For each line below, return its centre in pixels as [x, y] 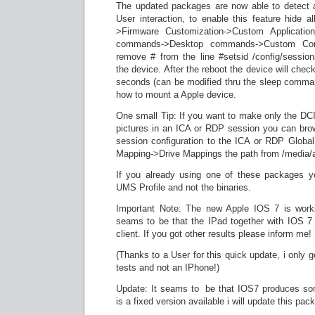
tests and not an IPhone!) [168, 268]
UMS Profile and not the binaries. [184, 187]
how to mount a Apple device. [176, 95]
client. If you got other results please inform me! [214, 234]
